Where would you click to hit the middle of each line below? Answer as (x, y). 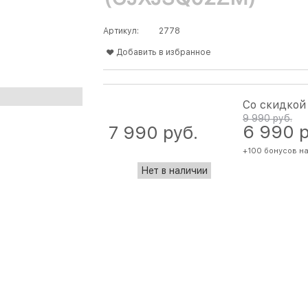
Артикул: (121, 31)
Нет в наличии (174, 171)
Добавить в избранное (164, 53)
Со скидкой (274, 105)
